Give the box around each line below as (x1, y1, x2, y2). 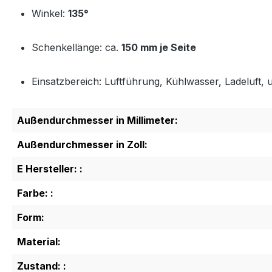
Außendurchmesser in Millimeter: (17, 114, 178, 126)
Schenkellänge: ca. (32, 41, 121, 53)
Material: (17, 235, 61, 248)
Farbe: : (17, 186, 53, 199)
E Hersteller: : (17, 162, 83, 175)
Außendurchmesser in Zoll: (17, 138, 148, 151)
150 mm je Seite (121, 41, 196, 53)
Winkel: (32, 7, 68, 19)
